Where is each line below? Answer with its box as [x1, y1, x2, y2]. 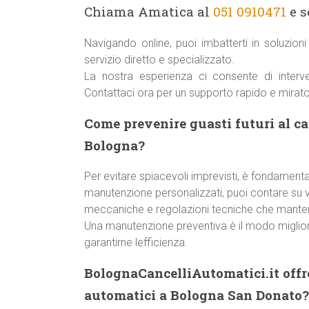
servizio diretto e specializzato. [84, 53, 235, 66]
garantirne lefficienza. [84, 236, 188, 249]
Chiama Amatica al [84, 3, 213, 20]
